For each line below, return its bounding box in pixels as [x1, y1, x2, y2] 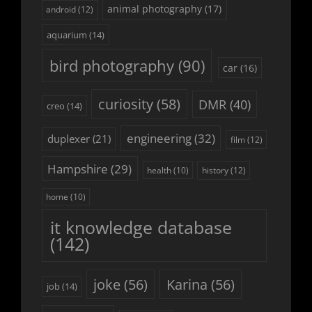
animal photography [107, 2, 203, 16]
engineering [126, 130, 192, 147]
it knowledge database [49, 216, 232, 240]
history [201, 164, 228, 176]
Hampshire [47, 160, 109, 177]
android [46, 3, 77, 16]
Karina [166, 275, 208, 295]
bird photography [49, 54, 174, 77]
